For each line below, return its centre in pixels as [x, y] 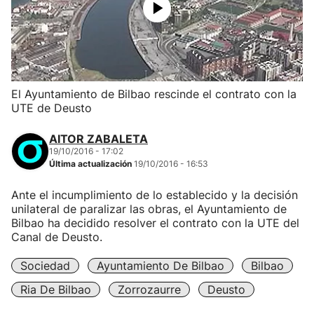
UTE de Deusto [52, 108]
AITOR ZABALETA [98, 139]
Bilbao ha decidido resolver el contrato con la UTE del [155, 223]
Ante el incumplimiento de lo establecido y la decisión [155, 195]
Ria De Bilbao [56, 289]
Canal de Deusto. [57, 237]
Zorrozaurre [149, 289]
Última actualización [91, 164]
